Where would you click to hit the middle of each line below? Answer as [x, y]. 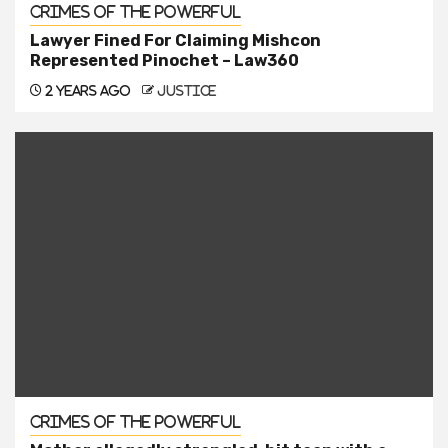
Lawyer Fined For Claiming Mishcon [175, 40]
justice [186, 90]
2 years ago [86, 90]
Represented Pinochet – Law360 [164, 60]
